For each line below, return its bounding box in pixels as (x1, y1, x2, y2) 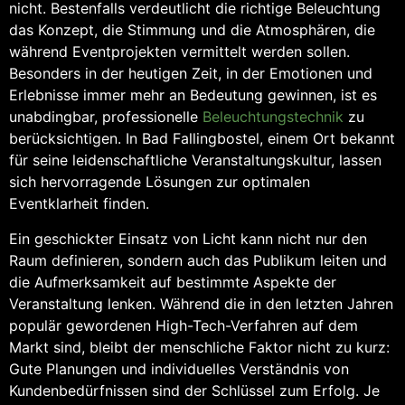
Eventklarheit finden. (9, 194, 149, 213)
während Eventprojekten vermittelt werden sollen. (9, 42, 350, 61)
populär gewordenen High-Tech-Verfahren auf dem (9, 316, 358, 334)
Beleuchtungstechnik (202, 108, 344, 127)
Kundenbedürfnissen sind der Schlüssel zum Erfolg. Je (9, 381, 380, 400)
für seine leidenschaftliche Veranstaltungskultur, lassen (9, 151, 381, 170)
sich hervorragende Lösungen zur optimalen (9, 173, 310, 192)
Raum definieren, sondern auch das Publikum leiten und (9, 250, 387, 269)
